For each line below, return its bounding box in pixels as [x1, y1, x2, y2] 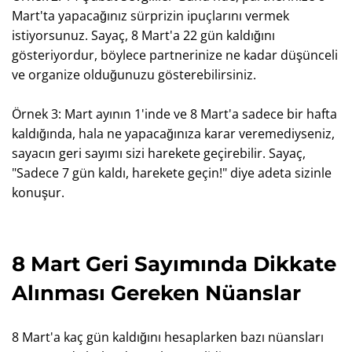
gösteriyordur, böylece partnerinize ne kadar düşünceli [12, 46, 338, 64]
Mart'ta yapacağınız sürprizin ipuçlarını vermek [12, 7, 289, 24]
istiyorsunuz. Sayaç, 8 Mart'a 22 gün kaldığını [12, 27, 275, 44]
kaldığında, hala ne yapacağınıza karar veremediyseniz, [12, 125, 335, 142]
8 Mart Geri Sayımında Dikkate [12, 251, 336, 277]
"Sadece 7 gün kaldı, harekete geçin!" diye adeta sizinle [12, 164, 332, 181]
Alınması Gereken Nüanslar [12, 280, 301, 306]
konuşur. [12, 184, 64, 201]
